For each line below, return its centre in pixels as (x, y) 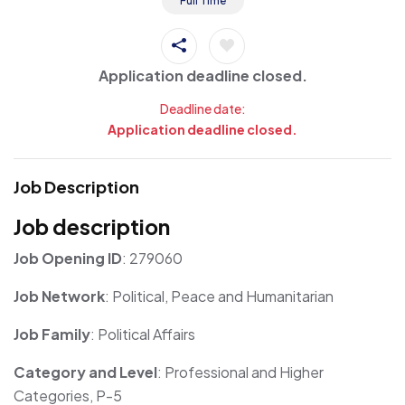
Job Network (59, 296)
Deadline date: (202, 108)
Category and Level (85, 372)
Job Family (52, 334)
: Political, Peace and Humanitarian (219, 296)
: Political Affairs (143, 334)
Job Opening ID (68, 258)
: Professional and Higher (240, 372)
